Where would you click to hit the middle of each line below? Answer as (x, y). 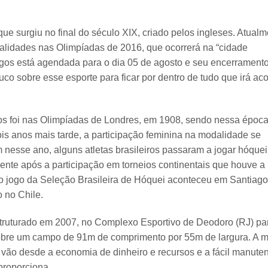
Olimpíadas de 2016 (99, 48)
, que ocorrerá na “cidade (195, 48)
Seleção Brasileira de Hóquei (103, 179)
